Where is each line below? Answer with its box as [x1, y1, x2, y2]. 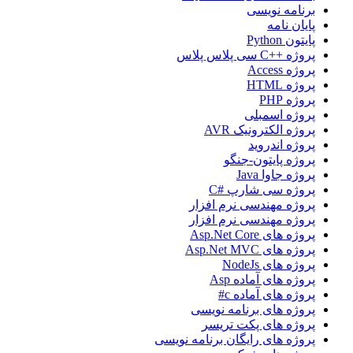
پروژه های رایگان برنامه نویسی [154, 332, 315, 346]
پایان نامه [267, 17, 315, 32]
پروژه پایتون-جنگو [224, 152, 315, 166]
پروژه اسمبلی [244, 107, 315, 121]
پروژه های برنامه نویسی [191, 302, 315, 316]
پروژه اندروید [248, 137, 315, 151]
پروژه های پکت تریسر [202, 317, 315, 331]
